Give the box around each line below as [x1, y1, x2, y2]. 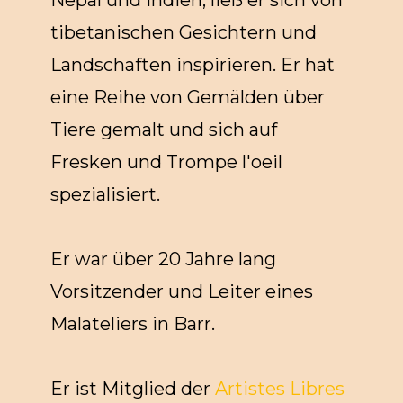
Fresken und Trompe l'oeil [50, 151, 282, 174]
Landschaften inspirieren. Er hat [50, 54, 335, 76]
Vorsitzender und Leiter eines [50, 281, 313, 303]
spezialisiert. [50, 184, 160, 206]
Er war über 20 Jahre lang [50, 248, 276, 271]
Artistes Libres [215, 378, 345, 400]
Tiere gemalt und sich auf [50, 119, 277, 141]
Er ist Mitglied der [50, 378, 215, 400]
